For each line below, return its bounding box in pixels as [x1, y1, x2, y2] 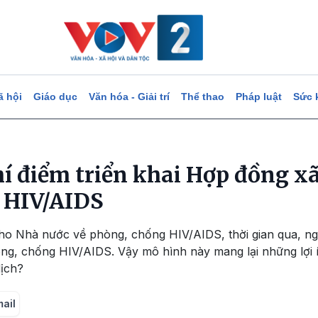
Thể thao [180, 91, 224, 102]
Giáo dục [33, 91, 77, 102]
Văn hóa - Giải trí [88, 91, 170, 102]
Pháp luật [235, 91, 282, 102]
